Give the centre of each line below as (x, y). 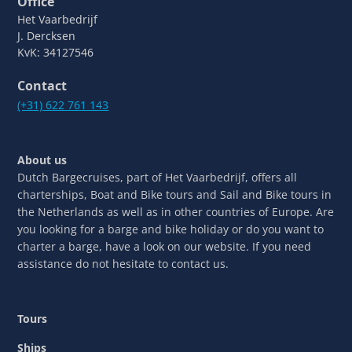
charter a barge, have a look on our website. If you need (165, 246)
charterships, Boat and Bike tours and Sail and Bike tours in (175, 194)
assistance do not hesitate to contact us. (123, 263)
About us (42, 159)
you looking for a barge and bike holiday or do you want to (171, 229)
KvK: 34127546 (56, 52)
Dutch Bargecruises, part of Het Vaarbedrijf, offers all (158, 177)
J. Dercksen (47, 35)
